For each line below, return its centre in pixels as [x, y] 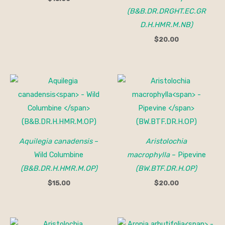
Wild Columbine [59, 154]
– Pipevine [188, 154]
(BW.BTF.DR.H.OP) [166, 168]
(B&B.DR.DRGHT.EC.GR [166, 11]
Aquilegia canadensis [56, 141]
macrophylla [148, 154]
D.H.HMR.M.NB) [166, 25]
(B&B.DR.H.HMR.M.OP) [59, 168]
